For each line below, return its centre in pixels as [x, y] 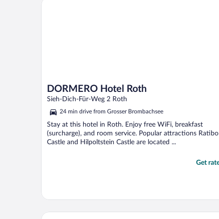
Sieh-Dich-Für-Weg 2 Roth [87, 99]
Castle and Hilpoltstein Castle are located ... [111, 142]
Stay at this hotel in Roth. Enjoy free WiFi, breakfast [125, 125]
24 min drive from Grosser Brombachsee [111, 112]
